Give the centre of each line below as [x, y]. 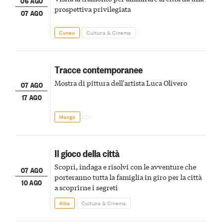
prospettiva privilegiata [92, 9]
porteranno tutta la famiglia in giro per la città [128, 177]
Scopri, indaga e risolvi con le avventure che [125, 167]
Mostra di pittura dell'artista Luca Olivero [121, 83]
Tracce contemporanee [98, 69]
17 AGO [31, 97]
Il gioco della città [87, 153]
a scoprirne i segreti [86, 188]
